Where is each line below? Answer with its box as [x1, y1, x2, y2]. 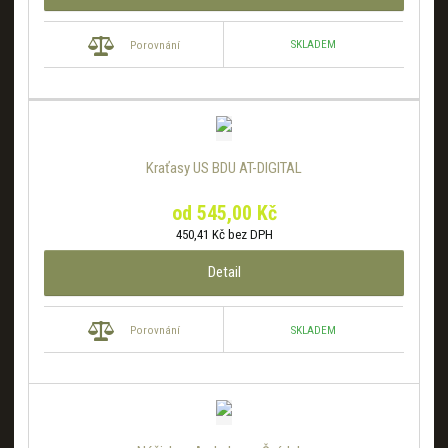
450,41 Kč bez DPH [175, 227, 273, 243]
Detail [207, 263, 241, 282]
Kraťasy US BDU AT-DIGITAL [146, 159, 302, 178]
